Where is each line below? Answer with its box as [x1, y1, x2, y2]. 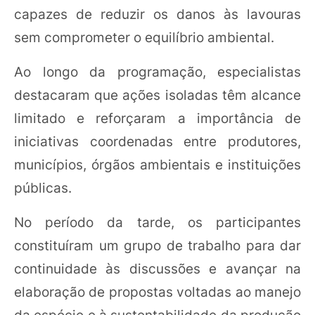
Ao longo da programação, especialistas [14, 63, 301, 80]
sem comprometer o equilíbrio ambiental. [14, 29, 274, 46]
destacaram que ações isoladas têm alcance [14, 86, 301, 103]
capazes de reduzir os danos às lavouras [14, 6, 301, 22]
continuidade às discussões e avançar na [14, 260, 301, 277]
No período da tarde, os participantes [14, 214, 301, 231]
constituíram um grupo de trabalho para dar [14, 237, 301, 254]
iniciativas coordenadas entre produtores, [14, 133, 301, 150]
